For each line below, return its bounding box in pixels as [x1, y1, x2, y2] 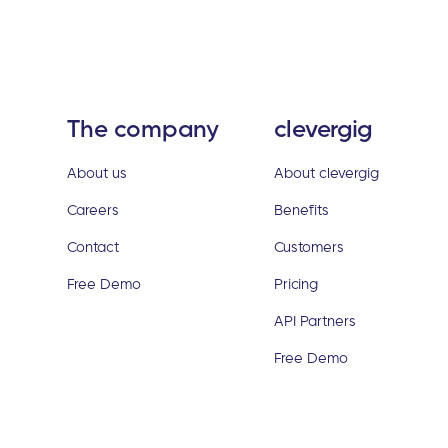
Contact [67, 236, 120, 256]
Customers [274, 236, 345, 256]
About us [67, 162, 128, 182]
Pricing [274, 273, 319, 293]
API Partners [274, 310, 357, 330]
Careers [67, 199, 120, 219]
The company [67, 112, 220, 143]
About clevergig [274, 162, 380, 182]
